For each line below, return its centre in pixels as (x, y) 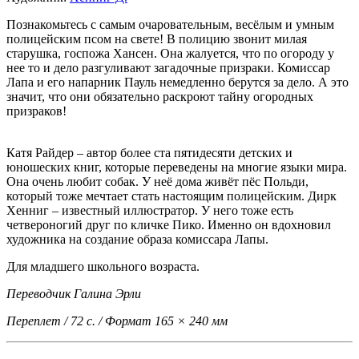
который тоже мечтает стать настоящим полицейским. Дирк (171, 196)
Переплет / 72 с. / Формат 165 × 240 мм (117, 321)
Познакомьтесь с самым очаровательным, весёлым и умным (170, 25)
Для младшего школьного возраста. (103, 267)
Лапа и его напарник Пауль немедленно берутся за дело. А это (177, 83)
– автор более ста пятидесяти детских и (185, 153)
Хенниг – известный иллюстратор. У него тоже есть (150, 211)
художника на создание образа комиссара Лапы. (137, 240)
